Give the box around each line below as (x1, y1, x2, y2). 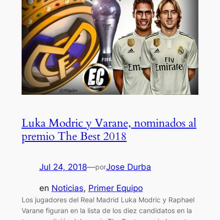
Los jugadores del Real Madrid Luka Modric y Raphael (21, 195, 194, 204)
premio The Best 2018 (21, 129, 127, 144)
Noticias (51, 183, 83, 193)
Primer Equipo (88, 183, 143, 193)
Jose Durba (106, 162, 151, 172)
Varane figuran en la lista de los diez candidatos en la (21, 206, 192, 215)
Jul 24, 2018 (39, 162, 87, 172)
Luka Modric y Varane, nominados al (21, 115, 196, 131)
